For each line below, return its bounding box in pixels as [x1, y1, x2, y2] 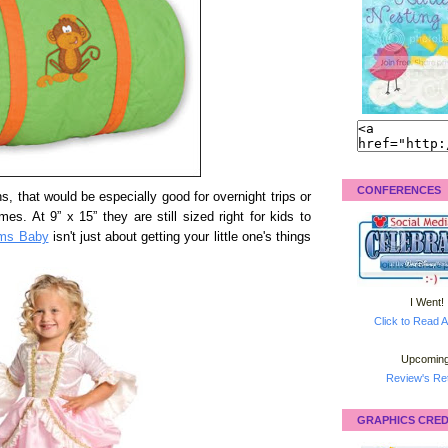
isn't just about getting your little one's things [48, 230, 311, 244]
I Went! [410, 295, 444, 308]
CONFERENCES [357, 183, 441, 196]
